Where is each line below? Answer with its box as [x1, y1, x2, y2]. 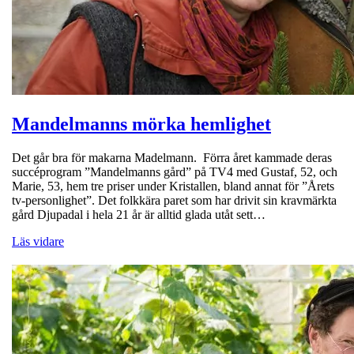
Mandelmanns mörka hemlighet [12, 113, 271, 134]
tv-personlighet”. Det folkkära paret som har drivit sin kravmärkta [12, 193, 337, 207]
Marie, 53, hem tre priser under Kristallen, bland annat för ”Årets [12, 179, 334, 193]
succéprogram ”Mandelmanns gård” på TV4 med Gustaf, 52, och [12, 164, 337, 179]
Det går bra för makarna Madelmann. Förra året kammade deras [12, 150, 332, 164]
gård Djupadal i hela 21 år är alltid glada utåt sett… [12, 207, 265, 221]
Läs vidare [12, 234, 64, 248]
